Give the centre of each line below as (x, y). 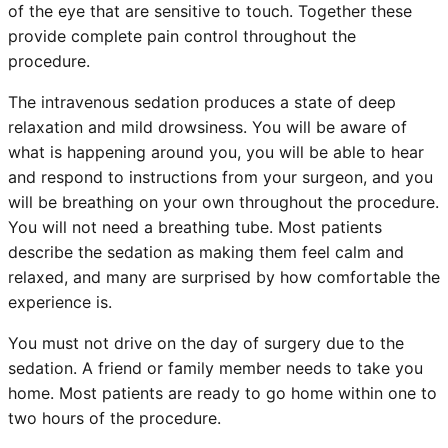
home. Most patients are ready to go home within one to (222, 392)
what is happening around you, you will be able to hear (216, 151)
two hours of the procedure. (114, 417)
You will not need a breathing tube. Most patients (195, 226)
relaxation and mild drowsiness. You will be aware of (207, 126)
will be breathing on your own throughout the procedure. (223, 201)
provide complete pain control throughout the (182, 35)
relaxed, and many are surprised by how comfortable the (224, 276)
